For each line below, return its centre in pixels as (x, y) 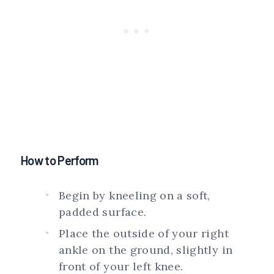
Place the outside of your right (144, 234)
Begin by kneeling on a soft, (135, 196)
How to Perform (60, 161)
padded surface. (103, 212)
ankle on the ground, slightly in (146, 250)
